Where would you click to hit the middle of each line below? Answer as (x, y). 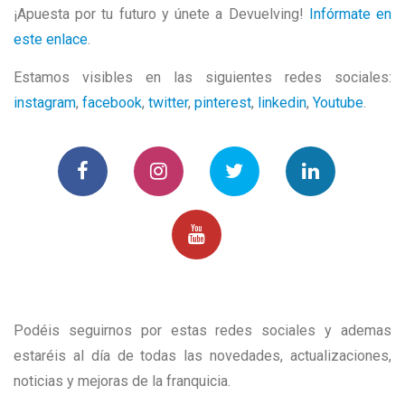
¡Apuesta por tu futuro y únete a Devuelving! (161, 14)
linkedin (282, 102)
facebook (112, 102)
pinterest (223, 102)
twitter (168, 102)
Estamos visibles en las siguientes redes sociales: (202, 77)
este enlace (51, 39)
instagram (45, 102)
